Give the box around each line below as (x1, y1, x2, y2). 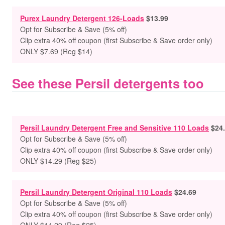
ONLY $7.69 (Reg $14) (20, 46, 92, 56)
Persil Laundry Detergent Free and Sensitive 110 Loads (20, 123, 209, 133)
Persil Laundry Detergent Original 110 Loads (20, 187, 172, 197)
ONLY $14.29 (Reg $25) (20, 156, 96, 166)
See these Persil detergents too (12, 74, 204, 92)
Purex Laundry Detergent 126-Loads (20, 13, 144, 23)
